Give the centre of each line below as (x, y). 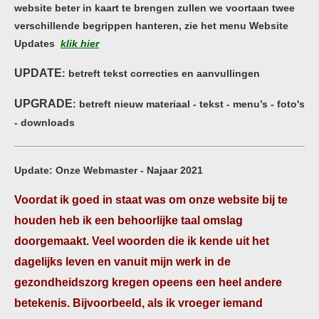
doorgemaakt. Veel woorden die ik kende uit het (142, 241)
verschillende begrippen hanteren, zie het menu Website (151, 26)
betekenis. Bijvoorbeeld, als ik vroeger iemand (138, 303)
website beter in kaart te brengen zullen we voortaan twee (155, 8)
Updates (37, 43)
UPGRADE (43, 104)
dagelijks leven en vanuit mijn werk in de (122, 262)
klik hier (80, 43)
